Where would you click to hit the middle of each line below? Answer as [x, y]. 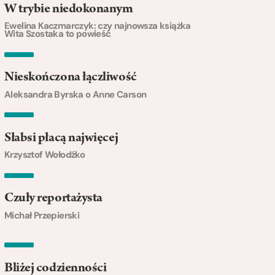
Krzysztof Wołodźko [45, 155]
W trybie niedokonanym [69, 10]
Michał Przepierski [42, 215]
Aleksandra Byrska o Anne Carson [76, 94]
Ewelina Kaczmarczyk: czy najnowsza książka [98, 26]
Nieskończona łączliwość [71, 78]
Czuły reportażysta [53, 199]
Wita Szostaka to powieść [58, 34]
